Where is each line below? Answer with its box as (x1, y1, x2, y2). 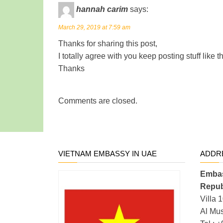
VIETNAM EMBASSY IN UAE (58, 149, 157, 158)
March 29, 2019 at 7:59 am (58, 23, 130, 31)
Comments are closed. (58, 96, 137, 105)
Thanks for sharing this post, (58, 39, 157, 48)
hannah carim (76, 4, 128, 13)
